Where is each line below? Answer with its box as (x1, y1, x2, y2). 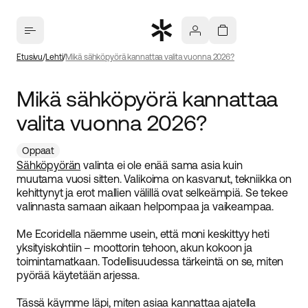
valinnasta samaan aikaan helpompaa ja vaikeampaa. (16, 200, 274, 212)
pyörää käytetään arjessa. (16, 269, 140, 281)
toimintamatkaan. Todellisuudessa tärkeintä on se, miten (16, 255, 284, 267)
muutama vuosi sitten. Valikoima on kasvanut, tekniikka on (16, 173, 291, 185)
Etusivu (16, 52, 43, 61)
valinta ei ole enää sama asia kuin (80, 159, 243, 171)
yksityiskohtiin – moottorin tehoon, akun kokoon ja (16, 241, 252, 254)
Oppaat (22, 145, 55, 156)
